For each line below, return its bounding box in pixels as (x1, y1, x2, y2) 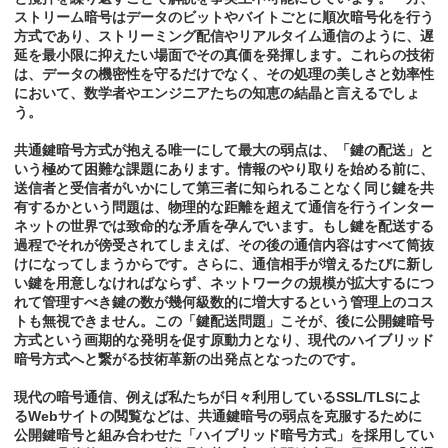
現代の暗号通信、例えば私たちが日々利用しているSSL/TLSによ (14, 389, 422, 406)
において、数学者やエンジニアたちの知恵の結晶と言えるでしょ (14, 85, 420, 102)
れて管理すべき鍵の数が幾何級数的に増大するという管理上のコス (14, 294, 434, 311)
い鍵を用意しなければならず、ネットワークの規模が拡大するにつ (14, 275, 434, 292)
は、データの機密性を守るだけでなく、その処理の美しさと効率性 (14, 66, 434, 83)
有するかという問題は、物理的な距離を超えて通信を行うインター (14, 199, 434, 216)
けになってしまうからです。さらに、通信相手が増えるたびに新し (14, 256, 434, 273)
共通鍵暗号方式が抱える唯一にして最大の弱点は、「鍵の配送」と (14, 142, 434, 159)
